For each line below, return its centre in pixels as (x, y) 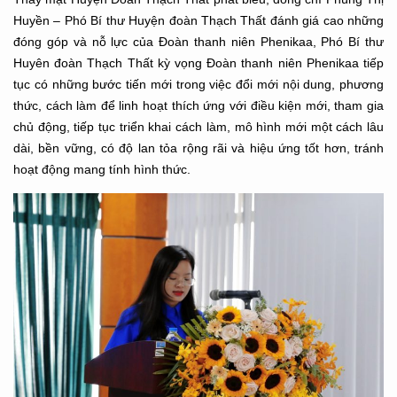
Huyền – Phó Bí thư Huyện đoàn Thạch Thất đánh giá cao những (198, 21)
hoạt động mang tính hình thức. (102, 170)
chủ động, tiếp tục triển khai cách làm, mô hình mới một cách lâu (198, 127)
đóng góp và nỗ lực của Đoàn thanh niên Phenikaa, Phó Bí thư (198, 42)
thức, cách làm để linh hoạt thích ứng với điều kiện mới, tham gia (198, 106)
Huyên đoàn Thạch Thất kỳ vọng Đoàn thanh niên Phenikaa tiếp (198, 63)
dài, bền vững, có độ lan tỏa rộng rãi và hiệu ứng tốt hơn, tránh (198, 148)
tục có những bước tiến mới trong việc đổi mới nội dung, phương (198, 85)
